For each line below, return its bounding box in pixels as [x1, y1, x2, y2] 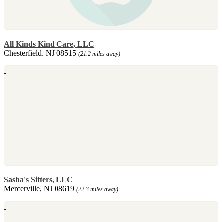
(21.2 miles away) [78, 50, 120, 57]
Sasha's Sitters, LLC [4, 175, 73, 184]
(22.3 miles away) [76, 185, 118, 193]
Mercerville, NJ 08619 [4, 184, 76, 193]
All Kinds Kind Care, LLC [4, 39, 94, 48]
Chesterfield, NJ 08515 [4, 48, 78, 57]
